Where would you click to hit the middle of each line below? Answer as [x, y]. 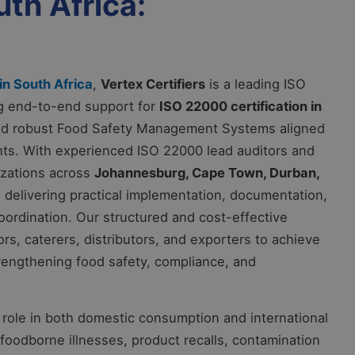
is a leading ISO [256, 84]
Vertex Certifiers [153, 84]
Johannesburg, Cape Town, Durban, [207, 173]
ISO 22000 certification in [240, 107]
